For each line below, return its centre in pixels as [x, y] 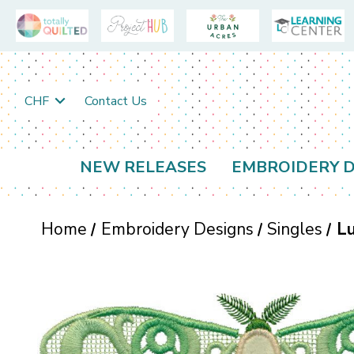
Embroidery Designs [177, 230]
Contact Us [115, 101]
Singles [295, 230]
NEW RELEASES [143, 168]
